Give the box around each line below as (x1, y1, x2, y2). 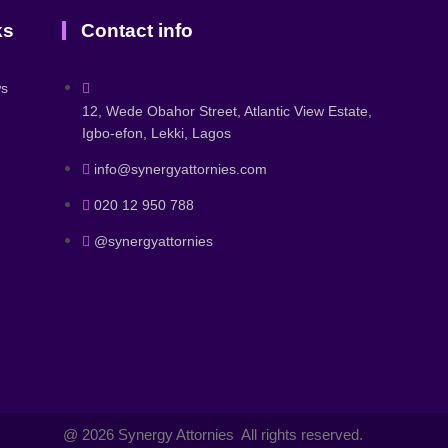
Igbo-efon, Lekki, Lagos (82, 125, 236, 141)
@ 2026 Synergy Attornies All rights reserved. (63, 426, 363, 443)
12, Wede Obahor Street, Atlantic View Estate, (82, 103, 373, 119)
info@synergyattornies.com (94, 161, 268, 177)
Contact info (81, 20, 194, 41)
